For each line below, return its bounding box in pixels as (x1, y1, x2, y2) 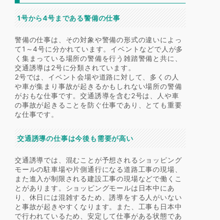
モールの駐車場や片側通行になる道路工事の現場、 (15, 165, 182, 174)
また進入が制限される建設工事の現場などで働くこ (15, 174, 182, 183)
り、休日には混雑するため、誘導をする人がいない (15, 193, 182, 202)
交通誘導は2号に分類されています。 (15, 63, 136, 72)
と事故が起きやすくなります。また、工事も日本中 (15, 202, 182, 211)
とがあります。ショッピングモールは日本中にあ (15, 184, 175, 192)
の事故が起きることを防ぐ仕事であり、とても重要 (15, 101, 182, 110)
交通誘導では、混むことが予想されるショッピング (15, 156, 182, 165)
